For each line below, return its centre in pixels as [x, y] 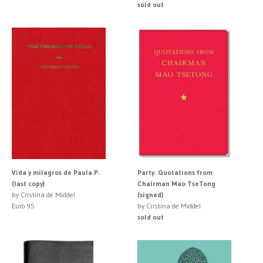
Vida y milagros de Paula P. [56, 172]
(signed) [150, 194]
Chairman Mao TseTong [176, 183]
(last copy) [28, 183]
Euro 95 [23, 205]
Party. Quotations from [175, 172]
